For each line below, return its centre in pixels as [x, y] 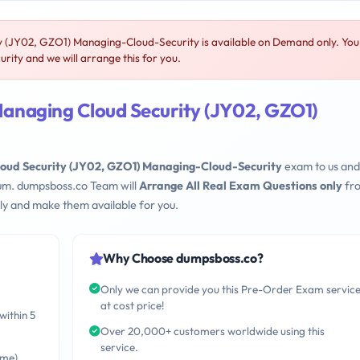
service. [119, 348]
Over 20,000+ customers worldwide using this [212, 331]
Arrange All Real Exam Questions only [241, 186]
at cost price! [132, 305]
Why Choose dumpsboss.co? [183, 258]
